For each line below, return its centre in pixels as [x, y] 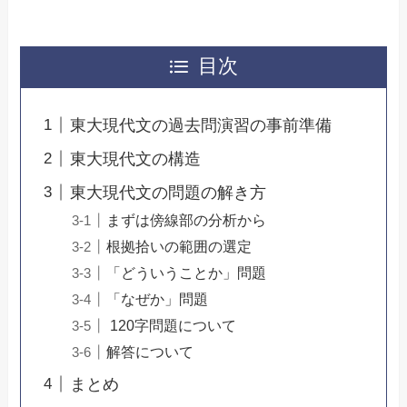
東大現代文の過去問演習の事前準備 [201, 125]
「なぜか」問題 [158, 298]
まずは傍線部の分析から [187, 219]
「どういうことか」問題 [187, 272]
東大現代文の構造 [136, 159]
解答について [150, 351]
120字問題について [172, 325]
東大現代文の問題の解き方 [169, 192]
